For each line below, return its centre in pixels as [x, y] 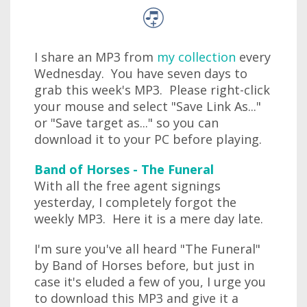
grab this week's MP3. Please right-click [152, 90]
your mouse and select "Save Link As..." [148, 106]
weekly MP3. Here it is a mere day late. [149, 219]
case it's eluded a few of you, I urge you [150, 282]
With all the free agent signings [127, 186]
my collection [196, 57]
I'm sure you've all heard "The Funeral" [147, 249]
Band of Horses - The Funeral [124, 169]
